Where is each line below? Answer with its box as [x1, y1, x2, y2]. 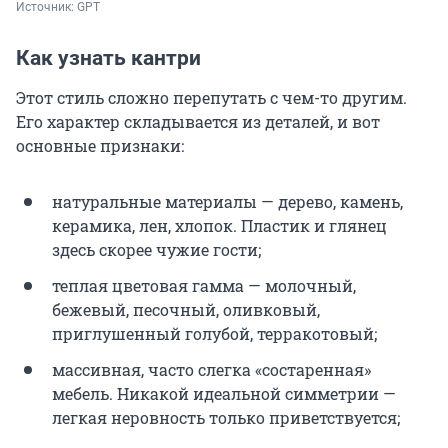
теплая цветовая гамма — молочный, [52, 275, 356, 297]
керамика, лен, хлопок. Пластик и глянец [52, 215, 387, 237]
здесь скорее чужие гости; [52, 239, 261, 261]
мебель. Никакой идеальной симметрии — [52, 383, 396, 405]
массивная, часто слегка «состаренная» [52, 359, 371, 381]
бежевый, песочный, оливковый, [52, 299, 320, 321]
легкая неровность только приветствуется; [52, 407, 400, 429]
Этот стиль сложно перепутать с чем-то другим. [16, 87, 407, 109]
